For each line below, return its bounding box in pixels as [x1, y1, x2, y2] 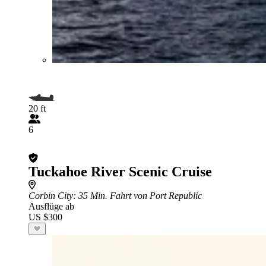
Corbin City [28, 190, 73, 201]
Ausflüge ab [28, 201, 74, 211]
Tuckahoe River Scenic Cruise [28, 163, 212, 179]
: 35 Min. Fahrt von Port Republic [73, 190, 202, 201]
